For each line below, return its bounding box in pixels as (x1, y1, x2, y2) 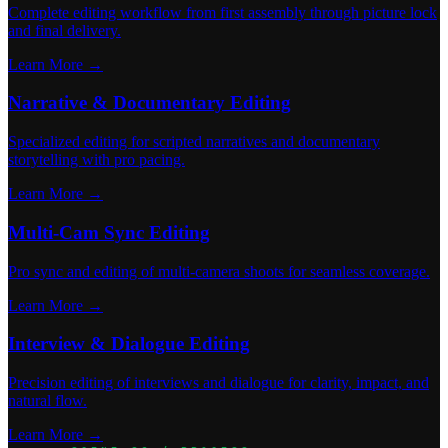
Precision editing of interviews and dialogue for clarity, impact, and (8, 373, 429, 391)
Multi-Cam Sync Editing (8, 221, 210, 243)
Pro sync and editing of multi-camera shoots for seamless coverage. (8, 262, 430, 280)
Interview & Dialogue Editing (8, 333, 250, 355)
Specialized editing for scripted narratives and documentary (8, 133, 380, 151)
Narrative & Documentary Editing (8, 92, 291, 114)
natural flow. (8, 391, 87, 409)
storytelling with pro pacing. (8, 151, 185, 169)
